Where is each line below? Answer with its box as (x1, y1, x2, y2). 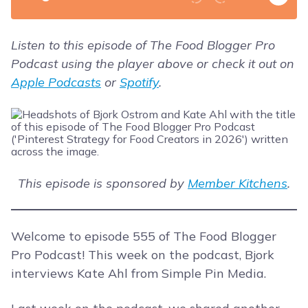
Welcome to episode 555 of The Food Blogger (11, 228, 276, 245)
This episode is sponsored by (18, 175, 188, 192)
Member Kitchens (188, 175, 287, 192)
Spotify (120, 74, 159, 91)
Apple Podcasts (11, 74, 101, 91)
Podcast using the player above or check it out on (11, 56, 294, 72)
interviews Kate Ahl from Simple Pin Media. (11, 265, 266, 282)
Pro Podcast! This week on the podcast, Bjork (11, 247, 274, 263)
